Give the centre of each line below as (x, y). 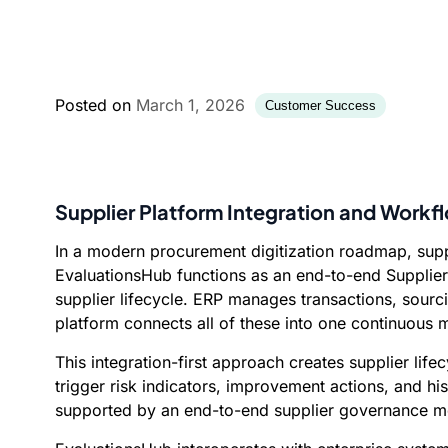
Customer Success (320, 105)
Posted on (95, 105)
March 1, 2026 (190, 105)
